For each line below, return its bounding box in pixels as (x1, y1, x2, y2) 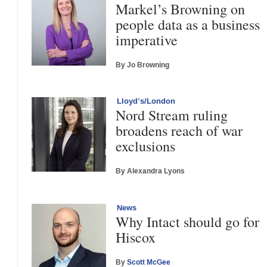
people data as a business (116, 14, 260, 34)
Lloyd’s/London (117, 96, 176, 107)
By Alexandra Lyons (116, 166, 185, 177)
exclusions (116, 136, 176, 156)
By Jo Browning (116, 60, 170, 70)
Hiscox (116, 227, 156, 247)
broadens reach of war (116, 121, 243, 141)
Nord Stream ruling (116, 105, 228, 125)
